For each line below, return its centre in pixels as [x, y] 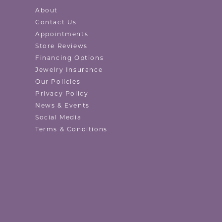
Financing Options [70, 58]
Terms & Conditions [71, 130]
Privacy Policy [62, 94]
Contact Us [56, 23]
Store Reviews [61, 47]
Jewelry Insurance [69, 70]
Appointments [62, 35]
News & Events [62, 106]
